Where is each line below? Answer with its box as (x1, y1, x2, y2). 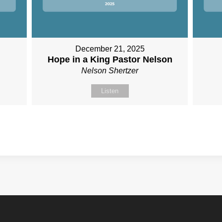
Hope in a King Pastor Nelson (47, 54, 172, 64)
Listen (101, 87, 119, 95)
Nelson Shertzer (81, 66, 139, 75)
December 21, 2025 (75, 44, 145, 53)
